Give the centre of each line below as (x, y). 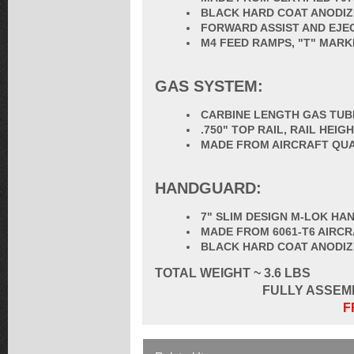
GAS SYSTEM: (209, 86)
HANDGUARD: (208, 188)
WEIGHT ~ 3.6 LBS (255, 273)
